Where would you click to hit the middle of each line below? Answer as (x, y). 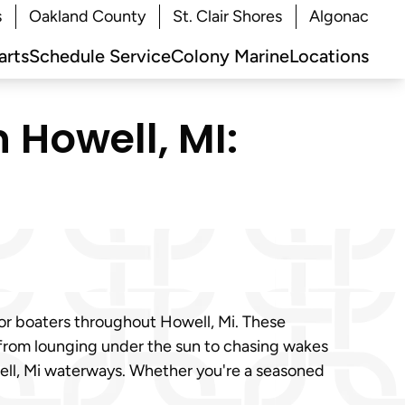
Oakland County (87, 16)
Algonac (339, 16)
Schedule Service (100, 56)
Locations (329, 56)
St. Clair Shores (227, 16)
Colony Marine (230, 56)
